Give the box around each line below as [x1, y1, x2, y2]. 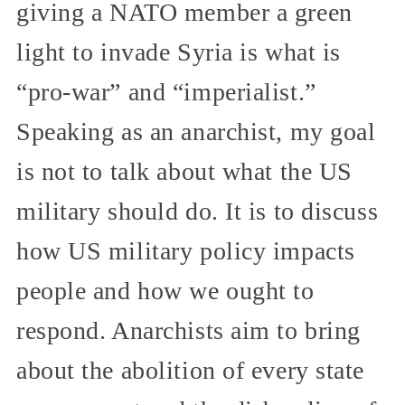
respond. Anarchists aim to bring [16, 316, 361, 345]
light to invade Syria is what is [16, 38, 341, 67]
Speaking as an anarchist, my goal [16, 118, 376, 146]
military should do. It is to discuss [16, 197, 379, 226]
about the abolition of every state [16, 356, 365, 385]
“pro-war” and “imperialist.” [16, 78, 316, 107]
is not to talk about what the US [16, 157, 353, 186]
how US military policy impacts [16, 237, 355, 266]
